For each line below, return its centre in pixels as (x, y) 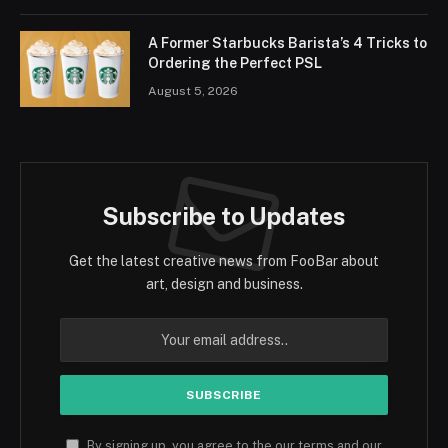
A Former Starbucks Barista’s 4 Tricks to (287, 43)
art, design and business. (224, 284)
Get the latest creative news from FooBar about (224, 261)
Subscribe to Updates (224, 216)
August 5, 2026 (193, 91)
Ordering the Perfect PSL (235, 63)
